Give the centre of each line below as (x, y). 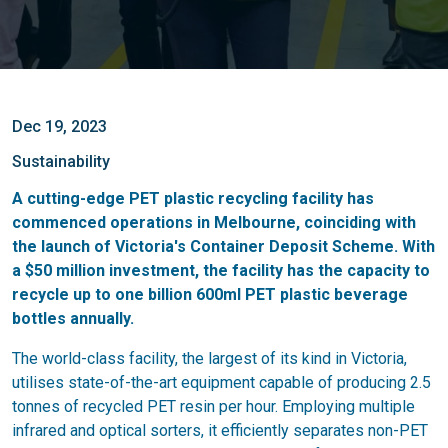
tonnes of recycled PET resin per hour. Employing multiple (213, 406)
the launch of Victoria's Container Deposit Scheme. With (223, 246)
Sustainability (61, 161)
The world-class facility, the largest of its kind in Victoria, (209, 358)
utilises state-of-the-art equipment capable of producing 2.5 (221, 382)
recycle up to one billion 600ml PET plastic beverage (210, 294)
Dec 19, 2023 (59, 126)
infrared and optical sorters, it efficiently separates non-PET (220, 430)
